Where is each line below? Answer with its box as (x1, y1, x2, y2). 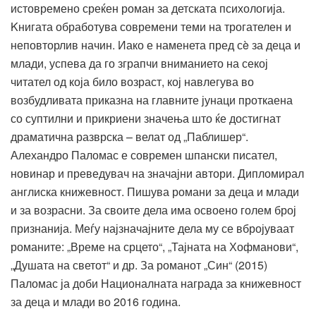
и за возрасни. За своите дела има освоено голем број (11, 202, 296, 218)
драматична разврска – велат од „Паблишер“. (11, 128, 248, 145)
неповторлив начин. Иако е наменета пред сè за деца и (11, 37, 300, 53)
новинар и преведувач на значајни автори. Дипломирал (11, 165, 304, 181)
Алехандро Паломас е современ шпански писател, (11, 147, 277, 163)
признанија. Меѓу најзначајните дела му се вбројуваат (11, 220, 294, 236)
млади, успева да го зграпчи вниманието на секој (11, 55, 268, 71)
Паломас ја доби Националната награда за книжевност (11, 275, 301, 291)
